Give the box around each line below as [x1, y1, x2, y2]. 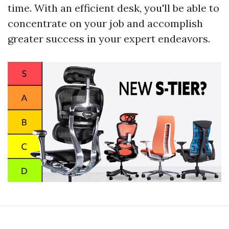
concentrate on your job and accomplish [8, 17, 203, 30]
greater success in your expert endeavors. [8, 32, 210, 45]
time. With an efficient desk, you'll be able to [8, 2, 219, 15]
